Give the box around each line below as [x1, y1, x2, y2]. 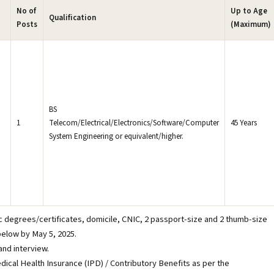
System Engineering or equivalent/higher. [49, 131, 183, 142]
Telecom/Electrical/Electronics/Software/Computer [49, 117, 219, 128]
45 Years [231, 117, 257, 128]
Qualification [49, 12, 96, 23]
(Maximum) [231, 19, 271, 30]
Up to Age [231, 6, 267, 17]
